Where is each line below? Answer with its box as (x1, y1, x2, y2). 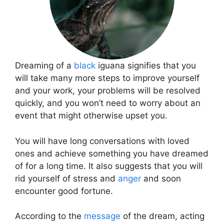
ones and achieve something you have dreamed (15, 148, 208, 158)
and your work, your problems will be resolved (15, 85, 200, 95)
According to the (15, 211, 84, 221)
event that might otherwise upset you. (15, 110, 167, 120)
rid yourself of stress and (15, 173, 118, 183)
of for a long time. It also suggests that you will (15, 160, 202, 171)
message (84, 211, 120, 221)
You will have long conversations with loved (15, 135, 189, 146)
